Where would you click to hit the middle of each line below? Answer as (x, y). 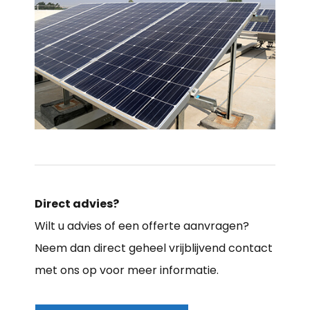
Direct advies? (77, 203)
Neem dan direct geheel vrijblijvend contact (154, 248)
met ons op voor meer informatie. (127, 270)
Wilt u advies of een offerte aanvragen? (142, 226)
